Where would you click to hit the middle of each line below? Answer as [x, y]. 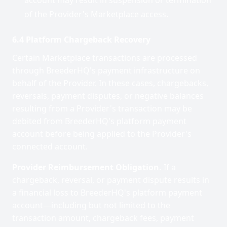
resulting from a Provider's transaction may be [102, 108]
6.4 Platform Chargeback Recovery [81, 40]
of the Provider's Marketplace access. [96, 14]
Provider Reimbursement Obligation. [87, 167]
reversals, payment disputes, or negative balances [108, 96]
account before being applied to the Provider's [102, 134]
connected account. [50, 146]
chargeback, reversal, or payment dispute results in [111, 180]
